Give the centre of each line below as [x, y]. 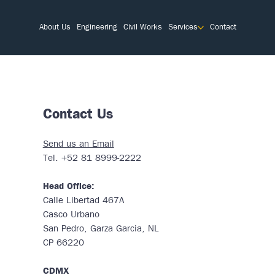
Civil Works [142, 27]
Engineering [97, 27]
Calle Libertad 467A [83, 201]
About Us [55, 27]
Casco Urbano [71, 215]
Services [183, 27]
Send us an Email [78, 145]
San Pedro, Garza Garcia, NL [101, 229]
